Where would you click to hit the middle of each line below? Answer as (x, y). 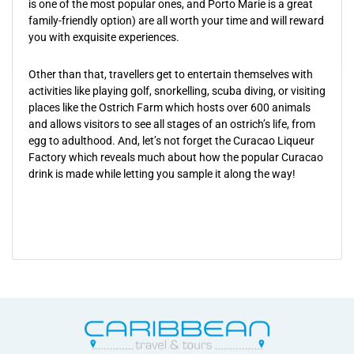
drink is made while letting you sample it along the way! (162, 174)
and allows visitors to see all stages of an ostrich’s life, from (172, 124)
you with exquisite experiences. (104, 37)
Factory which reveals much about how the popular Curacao (176, 157)
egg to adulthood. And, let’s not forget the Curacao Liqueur (171, 141)
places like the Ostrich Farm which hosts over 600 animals (169, 107)
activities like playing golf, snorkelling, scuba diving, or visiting (177, 91)
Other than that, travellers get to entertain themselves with (171, 74)
